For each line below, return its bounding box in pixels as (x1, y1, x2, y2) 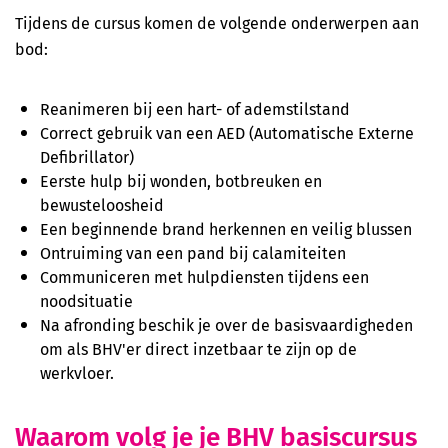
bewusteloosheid (40, 193, 164, 217)
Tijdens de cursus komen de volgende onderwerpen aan (15, 11, 419, 35)
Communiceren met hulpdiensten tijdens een (40, 265, 369, 289)
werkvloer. (40, 361, 114, 385)
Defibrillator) (40, 145, 134, 169)
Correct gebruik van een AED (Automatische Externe (40, 121, 414, 145)
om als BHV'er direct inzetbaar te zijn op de (40, 337, 357, 361)
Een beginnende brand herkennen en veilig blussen (40, 217, 412, 241)
